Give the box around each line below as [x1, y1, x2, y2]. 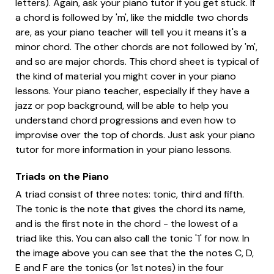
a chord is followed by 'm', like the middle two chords [15, 11, 248, 24]
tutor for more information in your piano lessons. [15, 143, 232, 157]
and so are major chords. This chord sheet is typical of [15, 55, 259, 68]
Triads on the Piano [15, 170, 109, 183]
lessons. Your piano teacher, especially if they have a [15, 84, 250, 98]
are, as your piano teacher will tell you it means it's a [15, 26, 246, 39]
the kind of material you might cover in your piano [15, 70, 236, 83]
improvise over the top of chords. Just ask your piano [15, 128, 255, 142]
